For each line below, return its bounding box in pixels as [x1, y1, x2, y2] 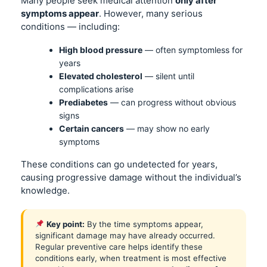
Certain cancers [59, 123, 124, 133]
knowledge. [21, 185, 70, 196]
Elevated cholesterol [59, 71, 142, 81]
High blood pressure [59, 45, 142, 55]
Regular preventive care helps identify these [35, 242, 203, 252]
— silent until [142, 71, 194, 81]
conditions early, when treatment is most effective [35, 253, 226, 263]
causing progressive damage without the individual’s [21, 172, 241, 183]
